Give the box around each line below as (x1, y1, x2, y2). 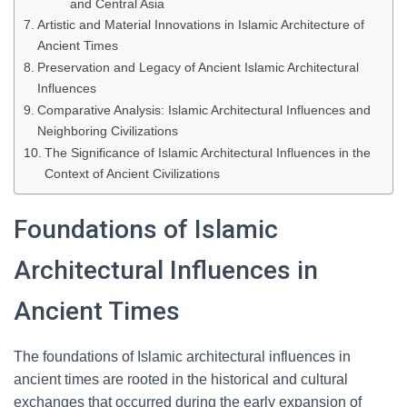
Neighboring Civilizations (36, 124, 178, 138)
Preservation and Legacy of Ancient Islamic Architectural (36, 60, 359, 74)
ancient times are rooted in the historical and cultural (14, 372, 348, 387)
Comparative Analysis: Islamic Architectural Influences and (36, 103, 371, 117)
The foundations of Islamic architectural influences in (14, 349, 351, 364)
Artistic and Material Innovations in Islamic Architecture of (36, 17, 364, 32)
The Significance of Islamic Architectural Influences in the (44, 145, 371, 160)
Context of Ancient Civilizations (44, 166, 220, 181)
